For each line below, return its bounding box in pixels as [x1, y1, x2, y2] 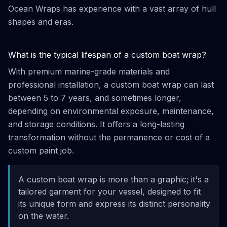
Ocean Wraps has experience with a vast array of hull [8, 4, 216, 14]
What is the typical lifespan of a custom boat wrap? [8, 50, 206, 60]
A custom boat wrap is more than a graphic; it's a [18, 174, 209, 184]
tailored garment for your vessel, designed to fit [18, 186, 201, 197]
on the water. [18, 211, 69, 221]
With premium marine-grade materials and [8, 66, 170, 77]
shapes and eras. [8, 17, 73, 27]
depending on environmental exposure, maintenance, [8, 106, 214, 116]
